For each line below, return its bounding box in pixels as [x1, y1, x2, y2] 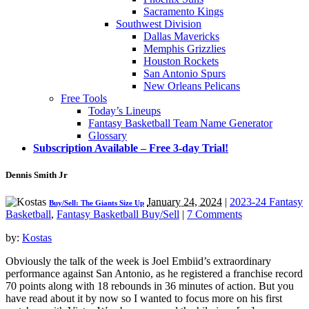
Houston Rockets [143, 54, 219, 67]
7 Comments [187, 208, 242, 221]
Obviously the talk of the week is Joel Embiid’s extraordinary [6, 255, 271, 268]
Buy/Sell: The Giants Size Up [49, 199, 144, 208]
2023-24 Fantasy [230, 196, 303, 208]
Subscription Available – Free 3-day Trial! [33, 141, 228, 154]
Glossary [88, 129, 127, 141]
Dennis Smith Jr [6, 169, 68, 180]
